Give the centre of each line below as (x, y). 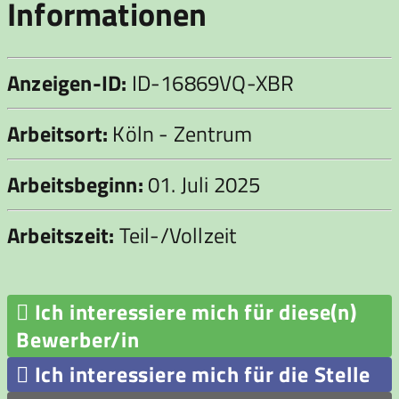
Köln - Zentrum (180, 134)
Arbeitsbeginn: (75, 185)
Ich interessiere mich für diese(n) (193, 312)
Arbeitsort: (58, 134)
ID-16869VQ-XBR (211, 83)
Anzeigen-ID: (67, 83)
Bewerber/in (78, 340)
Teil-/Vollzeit (175, 236)
